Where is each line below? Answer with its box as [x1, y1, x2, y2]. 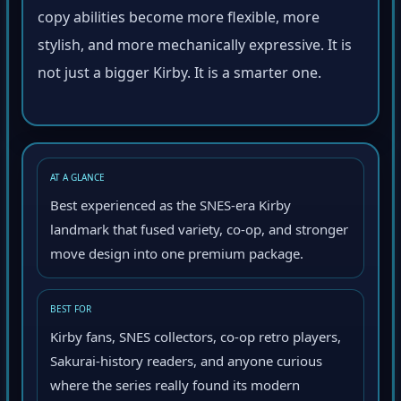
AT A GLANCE [50, 174, 105, 187]
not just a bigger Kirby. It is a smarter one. [38, 66, 321, 86]
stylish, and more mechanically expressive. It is [38, 38, 352, 58]
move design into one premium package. [50, 247, 303, 266]
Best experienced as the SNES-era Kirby [50, 199, 291, 218]
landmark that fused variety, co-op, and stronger [50, 223, 348, 242]
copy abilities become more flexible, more [38, 11, 320, 30]
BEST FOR [50, 305, 91, 319]
